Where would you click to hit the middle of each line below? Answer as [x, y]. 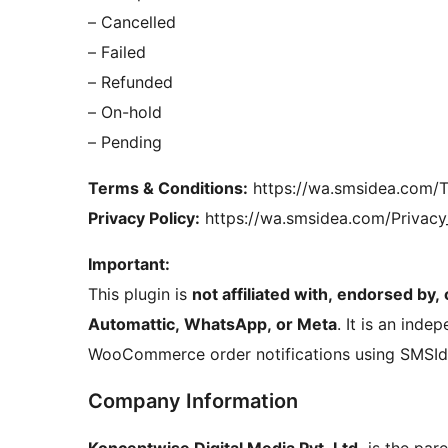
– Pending [125, 142]
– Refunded [130, 82]
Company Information [193, 401]
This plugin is [140, 294]
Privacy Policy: [144, 218]
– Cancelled [132, 22]
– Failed [117, 52]
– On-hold [125, 112]
